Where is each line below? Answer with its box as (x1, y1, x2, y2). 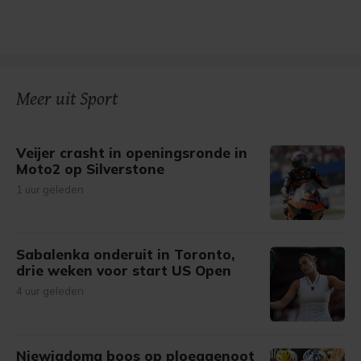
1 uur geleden (16, 183, 84, 196)
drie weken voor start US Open (16, 262, 231, 279)
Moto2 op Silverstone (16, 160, 164, 177)
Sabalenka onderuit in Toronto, (16, 246, 234, 263)
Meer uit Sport (16, 89, 118, 110)
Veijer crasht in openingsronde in (16, 144, 247, 161)
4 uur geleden (16, 284, 84, 297)
